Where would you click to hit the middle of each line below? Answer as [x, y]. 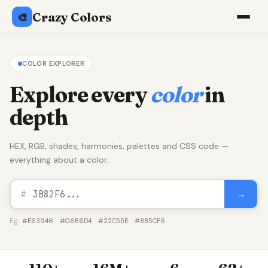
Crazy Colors [72, 17]
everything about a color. [59, 160]
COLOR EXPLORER [54, 63]
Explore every [80, 95]
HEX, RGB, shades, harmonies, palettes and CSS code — [119, 146]
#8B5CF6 [150, 221]
